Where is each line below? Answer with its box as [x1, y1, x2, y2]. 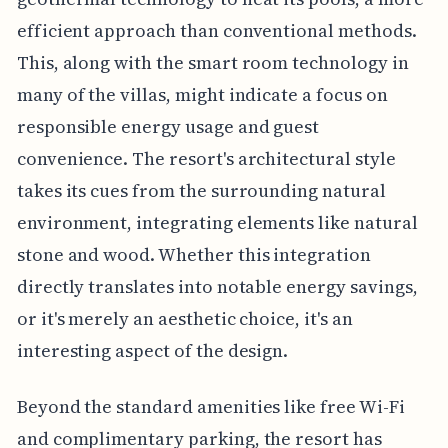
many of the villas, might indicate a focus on [16, 82, 388, 108]
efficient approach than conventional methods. [16, 18, 417, 44]
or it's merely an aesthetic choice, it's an [16, 306, 353, 332]
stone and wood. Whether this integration [16, 242, 371, 268]
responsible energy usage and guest [16, 114, 320, 140]
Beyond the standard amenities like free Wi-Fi [16, 394, 405, 420]
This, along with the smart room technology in [16, 50, 409, 76]
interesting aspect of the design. [16, 338, 289, 364]
